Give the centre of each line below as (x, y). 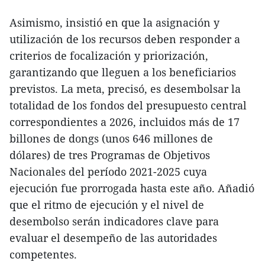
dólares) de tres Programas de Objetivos (110, 155)
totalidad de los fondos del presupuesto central (128, 106)
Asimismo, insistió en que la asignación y (114, 23)
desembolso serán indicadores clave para (114, 222)
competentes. (43, 255)
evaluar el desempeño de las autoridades (113, 238)
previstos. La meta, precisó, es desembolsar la (125, 89)
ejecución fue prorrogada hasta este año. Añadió (132, 188)
